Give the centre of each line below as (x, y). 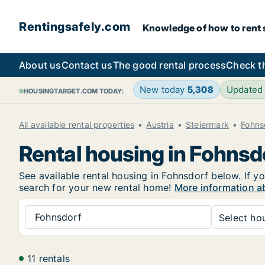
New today (163, 90)
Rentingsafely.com (75, 27)
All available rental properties (77, 125)
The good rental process (169, 65)
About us (40, 65)
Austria (160, 125)
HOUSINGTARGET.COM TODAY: (74, 91)
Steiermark (208, 125)
